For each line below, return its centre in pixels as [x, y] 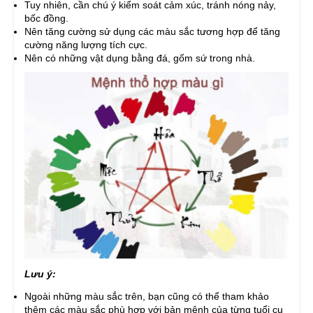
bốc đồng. [46, 19]
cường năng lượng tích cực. [86, 45]
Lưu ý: [40, 274]
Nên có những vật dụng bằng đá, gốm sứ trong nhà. [140, 58]
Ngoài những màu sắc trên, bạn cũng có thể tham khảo [147, 297]
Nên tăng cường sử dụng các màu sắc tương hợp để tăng [152, 32]
